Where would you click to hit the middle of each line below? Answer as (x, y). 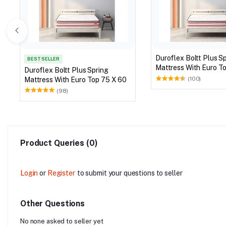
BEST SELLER (43, 59)
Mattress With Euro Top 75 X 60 (91, 79)
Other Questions (53, 203)
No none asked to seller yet (62, 221)
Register (61, 173)
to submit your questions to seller (130, 173)
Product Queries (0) (59, 143)
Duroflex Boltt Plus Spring (66, 70)
